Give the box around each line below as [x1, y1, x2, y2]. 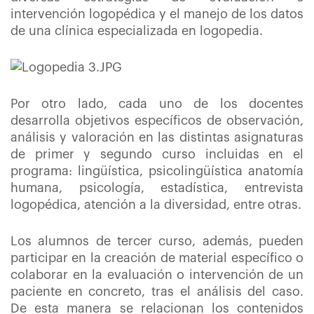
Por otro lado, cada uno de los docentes [11, 97, 303, 110]
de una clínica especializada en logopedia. [11, 25, 266, 37]
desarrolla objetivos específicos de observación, [11, 114, 303, 127]
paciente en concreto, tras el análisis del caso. [11, 285, 303, 298]
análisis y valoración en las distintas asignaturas [11, 131, 303, 144]
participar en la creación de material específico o [11, 252, 303, 264]
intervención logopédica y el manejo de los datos [11, 8, 303, 20]
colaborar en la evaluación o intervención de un [11, 268, 303, 281]
